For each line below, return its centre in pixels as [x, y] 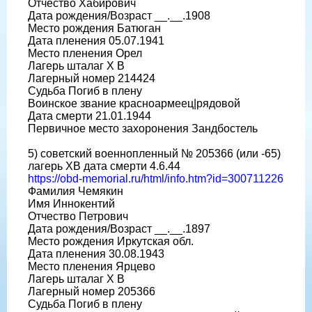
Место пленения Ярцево [92, 266]
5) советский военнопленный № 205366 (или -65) [154, 153]
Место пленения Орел [85, 53]
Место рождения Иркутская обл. [111, 241]
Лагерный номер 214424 [92, 78]
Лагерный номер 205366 [92, 291]
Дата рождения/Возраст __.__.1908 [119, 15]
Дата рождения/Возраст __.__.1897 [119, 228]
